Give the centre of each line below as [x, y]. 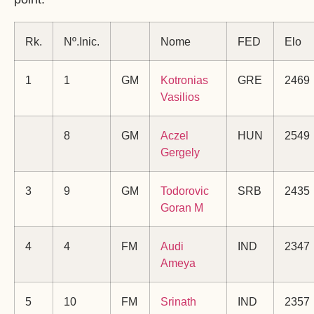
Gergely [180, 152]
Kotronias [184, 80]
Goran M [182, 208]
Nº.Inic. [82, 42]
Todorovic [185, 191]
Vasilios [180, 97]
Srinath [178, 302]
